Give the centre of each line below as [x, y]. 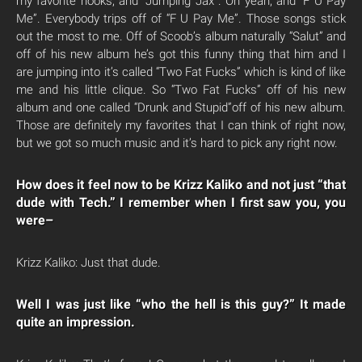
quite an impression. [76, 322]
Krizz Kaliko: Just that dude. [88, 263]
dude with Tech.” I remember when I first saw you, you [181, 202]
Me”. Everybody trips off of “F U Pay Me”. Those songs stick [181, 19]
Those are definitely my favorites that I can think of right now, [181, 125]
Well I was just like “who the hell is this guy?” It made [181, 304]
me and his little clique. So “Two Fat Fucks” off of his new [181, 90]
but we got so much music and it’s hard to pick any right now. [177, 143]
